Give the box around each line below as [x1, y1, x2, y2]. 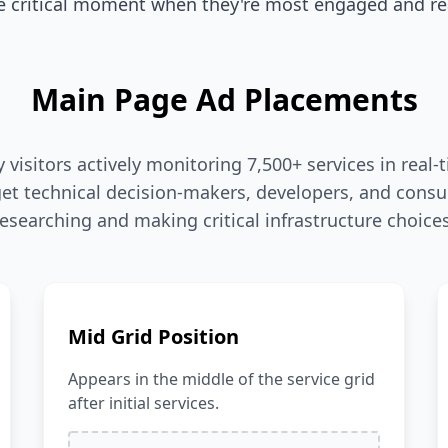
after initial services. [67, 392, 219, 414]
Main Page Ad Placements [30, 79, 418, 120]
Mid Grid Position [67, 323, 239, 350]
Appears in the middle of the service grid [67, 368, 375, 390]
